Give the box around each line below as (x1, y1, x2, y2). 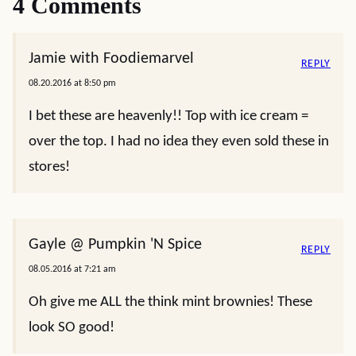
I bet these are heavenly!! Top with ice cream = (29, 108, 308, 124)
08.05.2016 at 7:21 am (29, 264, 116, 274)
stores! (29, 159, 70, 175)
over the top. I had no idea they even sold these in (29, 133, 329, 149)
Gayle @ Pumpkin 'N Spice (29, 236, 202, 253)
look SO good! (29, 319, 114, 335)
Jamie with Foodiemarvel (29, 50, 194, 67)
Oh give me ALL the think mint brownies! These (29, 294, 312, 310)
